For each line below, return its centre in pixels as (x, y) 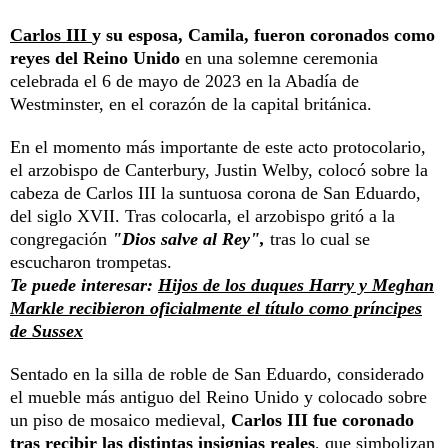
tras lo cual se (317, 238)
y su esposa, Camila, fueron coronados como (263, 34)
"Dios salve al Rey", (188, 238)
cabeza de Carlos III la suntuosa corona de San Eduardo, (215, 192)
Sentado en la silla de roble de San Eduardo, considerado (217, 373)
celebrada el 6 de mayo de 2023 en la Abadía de (184, 80)
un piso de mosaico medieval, (120, 419)
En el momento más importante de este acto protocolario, (218, 146)
